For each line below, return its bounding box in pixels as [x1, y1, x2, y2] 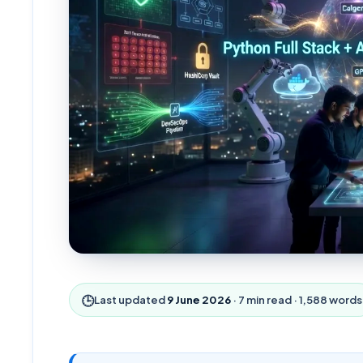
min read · [245, 293, 300, 307]
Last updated [94, 293, 166, 307]
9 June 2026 [167, 293, 232, 307]
